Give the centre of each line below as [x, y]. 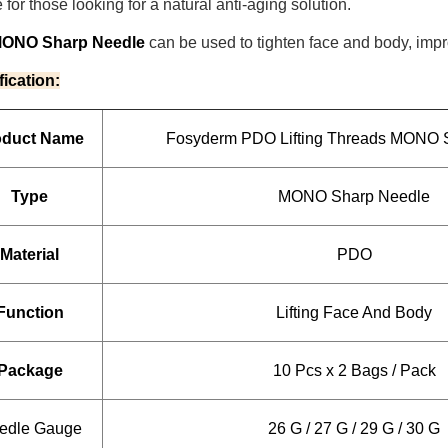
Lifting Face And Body [354, 312]
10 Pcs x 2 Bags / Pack [354, 370]
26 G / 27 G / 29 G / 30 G [354, 428]
